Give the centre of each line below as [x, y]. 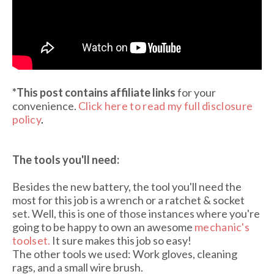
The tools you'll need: [66, 160]
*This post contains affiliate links [94, 93]
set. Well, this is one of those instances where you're [136, 214]
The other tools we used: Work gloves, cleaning [125, 254]
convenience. [45, 106]
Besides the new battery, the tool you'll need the [127, 187]
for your [196, 93]
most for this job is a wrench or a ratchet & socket [128, 200]
